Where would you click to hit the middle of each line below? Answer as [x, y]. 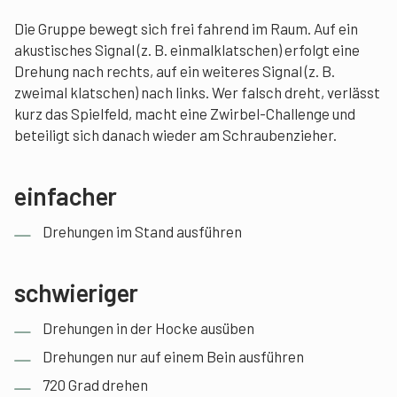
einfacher [66, 196]
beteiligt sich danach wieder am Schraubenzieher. [175, 135]
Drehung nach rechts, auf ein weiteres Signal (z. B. [175, 71]
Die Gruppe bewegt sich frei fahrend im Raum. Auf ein [186, 28]
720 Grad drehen [95, 385]
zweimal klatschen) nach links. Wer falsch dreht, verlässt [197, 92]
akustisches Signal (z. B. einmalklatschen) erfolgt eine [187, 50]
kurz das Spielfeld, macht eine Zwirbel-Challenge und [185, 113]
